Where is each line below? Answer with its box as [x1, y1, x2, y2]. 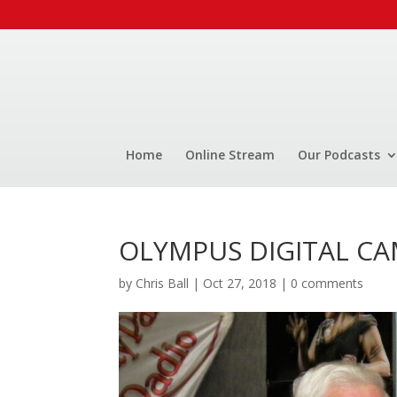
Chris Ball [136, 274, 190, 292]
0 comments [291, 274, 364, 292]
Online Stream [185, 145, 275, 163]
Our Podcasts [298, 145, 380, 163]
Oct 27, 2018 [203, 274, 277, 292]
